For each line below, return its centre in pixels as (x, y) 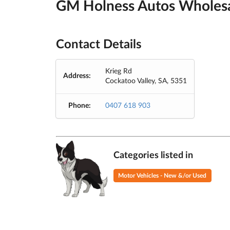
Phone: (79, 106)
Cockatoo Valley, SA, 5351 (146, 81)
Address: (77, 76)
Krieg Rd (118, 71)
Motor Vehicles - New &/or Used (162, 176)
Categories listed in (153, 156)
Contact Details (99, 44)
